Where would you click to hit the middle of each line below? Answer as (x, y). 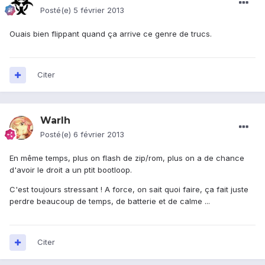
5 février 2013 (99, 10)
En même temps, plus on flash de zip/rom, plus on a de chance (127, 158)
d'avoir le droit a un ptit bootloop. (71, 170)
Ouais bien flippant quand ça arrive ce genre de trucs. (111, 34)
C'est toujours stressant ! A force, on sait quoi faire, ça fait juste (129, 190)
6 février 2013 (99, 135)
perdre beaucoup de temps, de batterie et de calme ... (110, 201)
